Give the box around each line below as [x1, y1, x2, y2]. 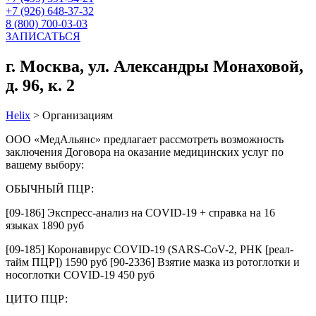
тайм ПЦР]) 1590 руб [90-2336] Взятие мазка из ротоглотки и [6, 255, 300, 268]
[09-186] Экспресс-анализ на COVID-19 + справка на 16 [6, 206, 275, 219]
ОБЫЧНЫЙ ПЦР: [6, 182, 94, 195]
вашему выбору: [6, 158, 84, 171]
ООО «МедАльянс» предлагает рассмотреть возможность [6, 133, 284, 145]
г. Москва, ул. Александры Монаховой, [6, 56, 303, 75]
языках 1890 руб [6, 219, 84, 231]
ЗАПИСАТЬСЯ [6, 30, 80, 42]
